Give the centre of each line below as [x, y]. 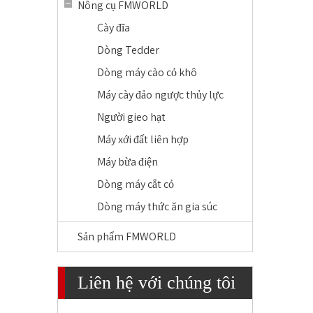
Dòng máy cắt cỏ [136, 184]
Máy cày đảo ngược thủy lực [160, 95]
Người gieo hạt [131, 117]
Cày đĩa [114, 28]
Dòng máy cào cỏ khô [147, 72]
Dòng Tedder [128, 50]
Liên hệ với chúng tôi [156, 283]
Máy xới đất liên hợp [143, 139]
